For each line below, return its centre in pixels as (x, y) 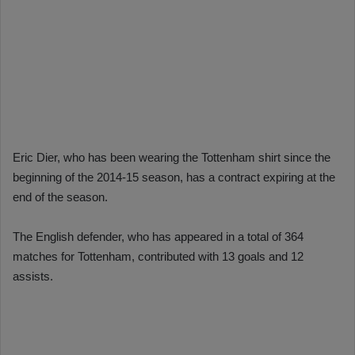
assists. (33, 276)
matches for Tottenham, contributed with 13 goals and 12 (158, 256)
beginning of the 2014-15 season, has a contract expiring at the (174, 177)
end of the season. (60, 197)
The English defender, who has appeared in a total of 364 (158, 236)
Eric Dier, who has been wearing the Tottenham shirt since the (172, 157)
